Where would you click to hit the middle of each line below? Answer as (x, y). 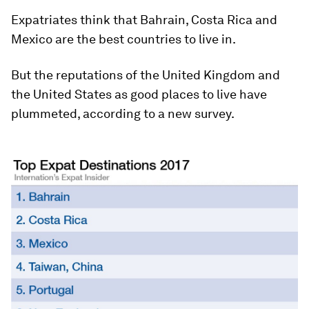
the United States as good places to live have (139, 94)
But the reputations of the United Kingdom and (146, 75)
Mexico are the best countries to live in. (123, 39)
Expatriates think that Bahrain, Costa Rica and (144, 20)
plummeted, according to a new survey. (123, 113)
